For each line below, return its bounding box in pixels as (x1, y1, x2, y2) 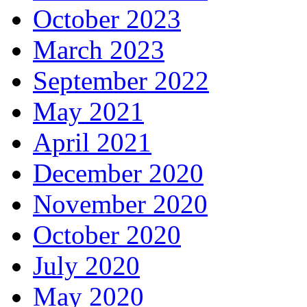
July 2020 (33, 251, 140, 281)
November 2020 (33, 189, 208, 219)
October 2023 (33, 4, 181, 34)
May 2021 (33, 97, 144, 127)
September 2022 (33, 66, 209, 96)
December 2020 (33, 158, 204, 188)
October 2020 (33, 220, 181, 250)
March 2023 (33, 35, 164, 65)
